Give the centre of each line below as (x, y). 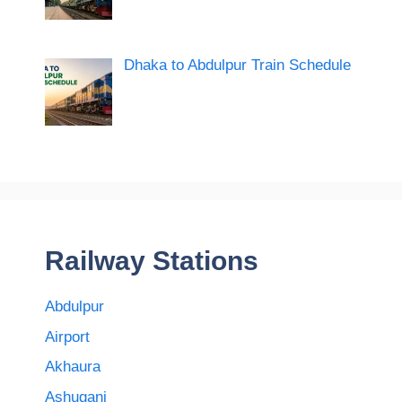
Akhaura (73, 367)
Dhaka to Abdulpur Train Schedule (237, 66)
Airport (67, 336)
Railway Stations (152, 261)
